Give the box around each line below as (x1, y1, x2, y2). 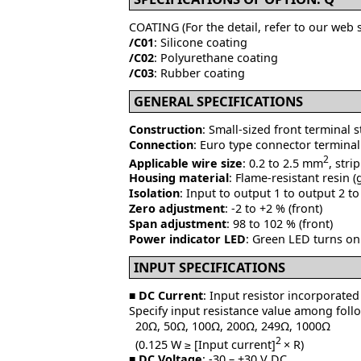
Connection (129, 136, 193, 152)
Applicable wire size (129, 155, 243, 171)
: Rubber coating (154, 65, 245, 81)
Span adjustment (129, 216, 226, 232)
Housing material (129, 170, 229, 186)
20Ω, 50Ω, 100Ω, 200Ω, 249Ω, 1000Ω (129, 317, 337, 334)
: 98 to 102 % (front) (226, 216, 333, 232)
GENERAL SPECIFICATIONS (134, 91, 303, 110)
